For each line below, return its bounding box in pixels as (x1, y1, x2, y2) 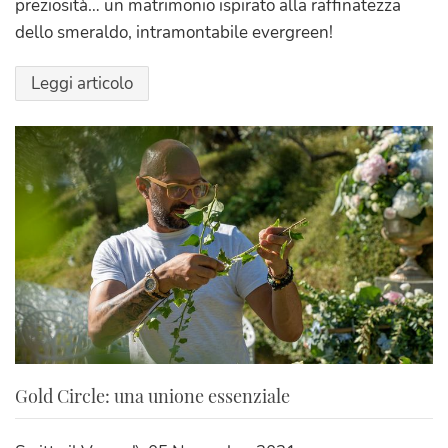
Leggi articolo (31, 71, 133, 95)
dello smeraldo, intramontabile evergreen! (15, 20, 333, 44)
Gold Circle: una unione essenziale (15, 384, 290, 409)
